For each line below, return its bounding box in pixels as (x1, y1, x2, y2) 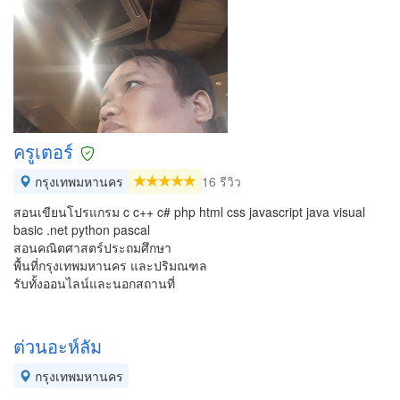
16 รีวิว (202, 172, 241, 190)
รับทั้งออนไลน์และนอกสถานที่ (13, 274, 175, 292)
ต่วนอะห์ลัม (13, 333, 102, 359)
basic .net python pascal (13, 221, 150, 238)
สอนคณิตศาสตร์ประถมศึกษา (13, 238, 171, 256)
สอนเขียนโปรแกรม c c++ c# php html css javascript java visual (13, 203, 365, 221)
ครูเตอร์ (13, 138, 73, 164)
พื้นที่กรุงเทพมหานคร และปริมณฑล (13, 256, 207, 274)
